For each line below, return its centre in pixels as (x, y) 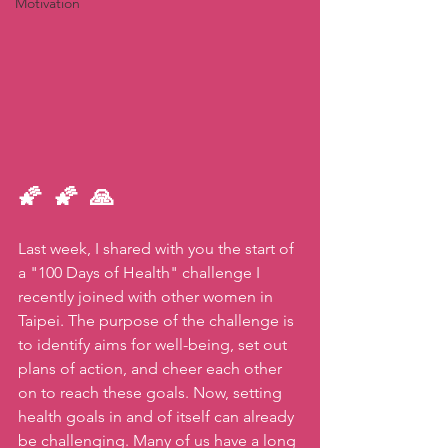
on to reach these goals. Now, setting (152, 393)
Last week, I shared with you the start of (158, 249)
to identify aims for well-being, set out (154, 345)
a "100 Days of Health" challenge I (141, 273)
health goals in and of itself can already (158, 417)
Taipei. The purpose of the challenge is (158, 321)
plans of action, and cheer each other (152, 369)
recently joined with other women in (147, 297)
